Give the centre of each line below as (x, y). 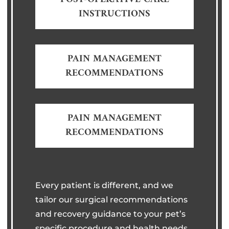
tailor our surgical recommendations (112, 199)
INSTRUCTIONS (114, 14)
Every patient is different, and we (105, 185)
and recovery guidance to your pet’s (111, 214)
